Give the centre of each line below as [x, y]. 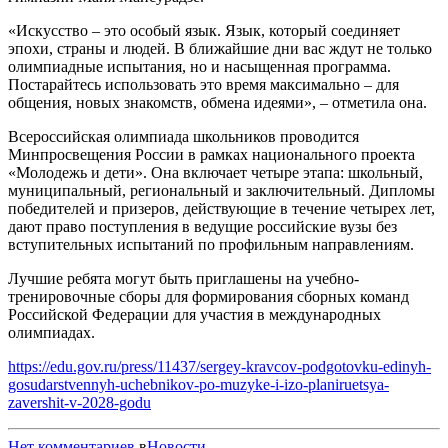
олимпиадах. [51, 332]
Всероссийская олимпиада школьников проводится [183, 136]
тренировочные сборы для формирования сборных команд [208, 296]
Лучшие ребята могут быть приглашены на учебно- [183, 278]
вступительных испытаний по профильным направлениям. [211, 244]
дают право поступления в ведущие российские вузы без [202, 226]
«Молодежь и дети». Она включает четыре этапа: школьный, [215, 172]
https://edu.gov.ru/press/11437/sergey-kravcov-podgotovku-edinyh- [219, 366]
